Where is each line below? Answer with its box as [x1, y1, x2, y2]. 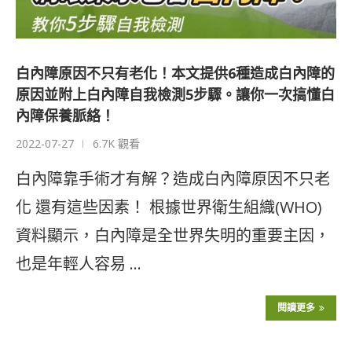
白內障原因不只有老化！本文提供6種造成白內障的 [16, 64, 335, 83]
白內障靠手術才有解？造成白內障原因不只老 [16, 168, 330, 190]
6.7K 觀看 [93, 136, 140, 152]
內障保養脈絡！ [16, 106, 115, 126]
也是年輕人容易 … [16, 253, 141, 275]
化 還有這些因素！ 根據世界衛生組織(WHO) [16, 196, 322, 218]
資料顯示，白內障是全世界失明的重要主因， [16, 225, 330, 247]
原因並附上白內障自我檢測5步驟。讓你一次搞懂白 [16, 85, 335, 104]
